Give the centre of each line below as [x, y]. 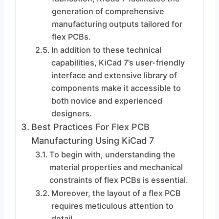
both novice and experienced [107, 101]
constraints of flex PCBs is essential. [119, 180]
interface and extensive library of [114, 75]
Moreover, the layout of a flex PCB [116, 193]
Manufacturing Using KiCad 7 [92, 141]
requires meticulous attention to [112, 206]
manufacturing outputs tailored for [117, 24]
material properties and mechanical [116, 167]
